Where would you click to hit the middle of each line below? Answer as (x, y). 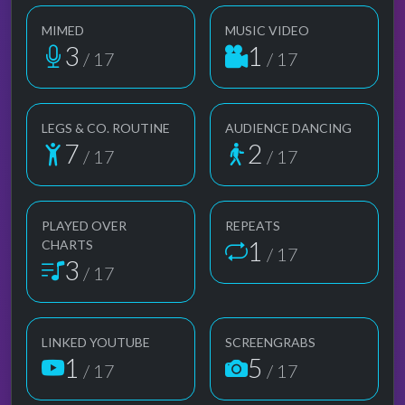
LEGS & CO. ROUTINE (106, 127)
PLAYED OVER (84, 225)
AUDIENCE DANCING (288, 127)
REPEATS (253, 225)
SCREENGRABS (270, 342)
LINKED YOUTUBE (96, 342)
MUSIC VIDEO (267, 30)
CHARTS (67, 244)
